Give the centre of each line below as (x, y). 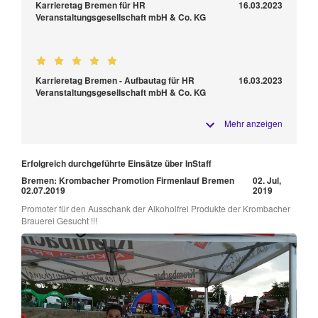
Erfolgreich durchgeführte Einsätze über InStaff (116, 163)
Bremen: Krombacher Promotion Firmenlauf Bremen (128, 180)
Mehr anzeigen (253, 123)
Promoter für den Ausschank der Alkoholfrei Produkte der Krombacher (156, 208)
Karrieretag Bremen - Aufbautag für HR (115, 80)
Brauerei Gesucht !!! (59, 220)
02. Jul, (267, 180)
